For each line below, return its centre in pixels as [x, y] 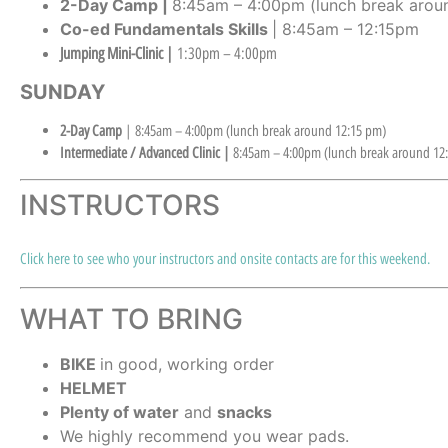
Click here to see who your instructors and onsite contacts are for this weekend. [225, 258]
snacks [244, 411]
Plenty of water [119, 411]
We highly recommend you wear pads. [207, 435]
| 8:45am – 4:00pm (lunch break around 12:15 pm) [255, 131]
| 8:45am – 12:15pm [345, 28]
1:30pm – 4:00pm [227, 53]
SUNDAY [62, 92]
